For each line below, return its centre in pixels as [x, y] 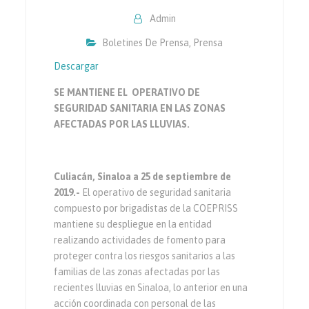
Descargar [77, 67]
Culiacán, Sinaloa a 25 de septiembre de [143, 177]
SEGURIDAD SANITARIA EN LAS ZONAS [140, 109]
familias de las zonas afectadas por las [137, 272]
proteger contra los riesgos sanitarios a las [145, 256]
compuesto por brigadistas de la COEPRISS [146, 209]
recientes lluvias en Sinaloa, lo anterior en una [151, 288]
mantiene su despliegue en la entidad [133, 225]
